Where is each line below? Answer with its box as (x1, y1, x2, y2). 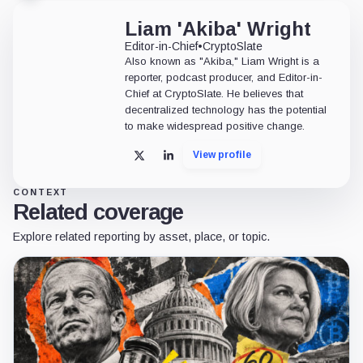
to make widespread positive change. (125, 120, 305, 133)
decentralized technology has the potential (125, 104, 327, 117)
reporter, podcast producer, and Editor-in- (125, 71, 322, 84)
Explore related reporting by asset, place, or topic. (13, 230, 270, 244)
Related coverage (13, 199, 184, 225)
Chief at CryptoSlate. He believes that (125, 88, 303, 100)
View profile (193, 149, 251, 161)
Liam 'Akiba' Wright (125, 18, 311, 41)
